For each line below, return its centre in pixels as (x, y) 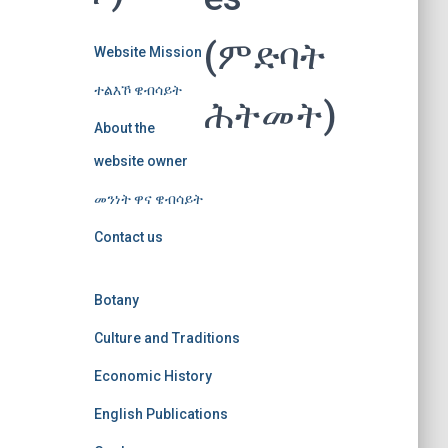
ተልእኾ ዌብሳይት (137, 89)
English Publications (160, 413)
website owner (140, 160)
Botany (116, 299)
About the (124, 127)
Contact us (128, 236)
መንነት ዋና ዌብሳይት (148, 198)
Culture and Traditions (166, 337)
